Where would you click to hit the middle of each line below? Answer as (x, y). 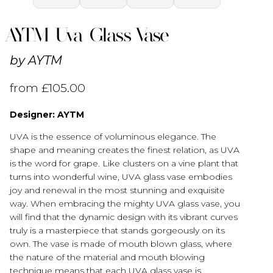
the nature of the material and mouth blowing (108, 257)
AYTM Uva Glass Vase (90, 35)
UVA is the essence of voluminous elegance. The (113, 137)
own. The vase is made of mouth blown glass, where (121, 244)
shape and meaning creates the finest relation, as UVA (125, 150)
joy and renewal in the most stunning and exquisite (118, 190)
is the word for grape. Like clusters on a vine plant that (124, 164)
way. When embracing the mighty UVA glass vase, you (125, 204)
